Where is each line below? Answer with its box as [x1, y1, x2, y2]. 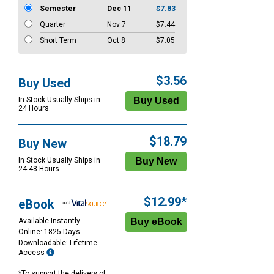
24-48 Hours [18, 165, 59, 174]
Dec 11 [107, 4, 131, 13]
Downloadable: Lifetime [18, 239, 97, 248]
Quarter [40, 20, 65, 29]
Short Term [40, 36, 76, 45]
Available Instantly [18, 217, 80, 226]
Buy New [18, 136, 67, 152]
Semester [40, 4, 76, 13]
